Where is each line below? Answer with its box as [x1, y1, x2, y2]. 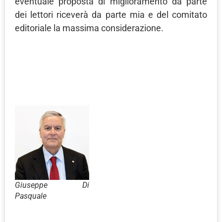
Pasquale [15, 191, 47, 201]
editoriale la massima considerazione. [15, 22, 164, 33]
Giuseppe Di [15, 180, 89, 190]
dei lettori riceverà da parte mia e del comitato [15, 9, 207, 20]
